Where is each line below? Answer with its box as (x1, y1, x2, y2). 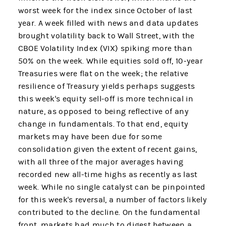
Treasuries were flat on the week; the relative (18, 69, 189, 79)
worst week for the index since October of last (18, 6, 193, 16)
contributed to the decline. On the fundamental (18, 208, 200, 217)
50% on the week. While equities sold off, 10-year (18, 56, 203, 66)
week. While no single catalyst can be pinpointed (18, 183, 206, 192)
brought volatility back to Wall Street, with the (18, 31, 195, 41)
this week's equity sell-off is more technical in (18, 94, 194, 104)
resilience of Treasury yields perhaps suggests (18, 82, 195, 91)
